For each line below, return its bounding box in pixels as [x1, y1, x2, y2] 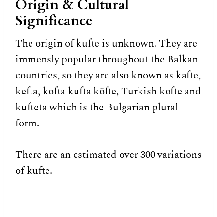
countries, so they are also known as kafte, [15, 67, 201, 83]
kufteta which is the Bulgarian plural [15, 99, 178, 115]
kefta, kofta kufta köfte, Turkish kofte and [15, 83, 201, 99]
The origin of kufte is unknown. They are [15, 35, 197, 51]
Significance [15, 11, 93, 30]
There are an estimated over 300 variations [15, 147, 201, 163]
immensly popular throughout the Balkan [15, 51, 198, 67]
